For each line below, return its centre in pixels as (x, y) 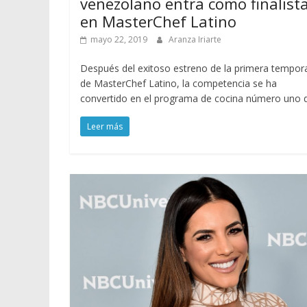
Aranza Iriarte (195, 40)
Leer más (105, 127)
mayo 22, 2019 (119, 40)
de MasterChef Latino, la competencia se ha (179, 84)
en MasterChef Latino (158, 22)
